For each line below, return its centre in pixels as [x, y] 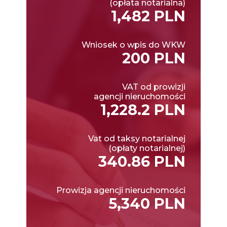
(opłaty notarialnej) [147, 148]
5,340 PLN [147, 203]
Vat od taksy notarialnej [137, 138]
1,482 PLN [148, 16]
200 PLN [154, 58]
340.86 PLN [142, 161]
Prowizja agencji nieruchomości [121, 190]
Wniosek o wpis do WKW [134, 45]
